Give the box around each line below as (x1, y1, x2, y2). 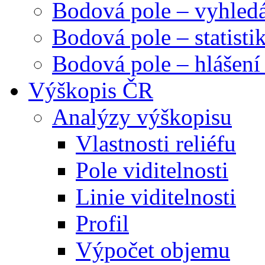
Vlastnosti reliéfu (76, 131, 236, 157)
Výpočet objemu (76, 237, 230, 263)
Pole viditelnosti (76, 157, 228, 183)
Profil (76, 211, 129, 237)
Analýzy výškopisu (52, 104, 232, 130)
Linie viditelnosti (76, 184, 236, 210)
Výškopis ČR (28, 77, 153, 104)
